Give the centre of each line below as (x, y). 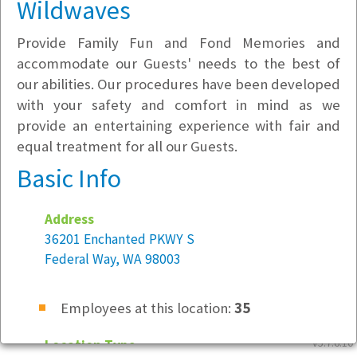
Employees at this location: (147, 308)
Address (69, 219)
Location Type (90, 345)
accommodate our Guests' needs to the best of (178, 63)
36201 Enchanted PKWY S (120, 239)
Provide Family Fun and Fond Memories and (178, 43)
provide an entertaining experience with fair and (178, 126)
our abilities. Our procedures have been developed (178, 84)
